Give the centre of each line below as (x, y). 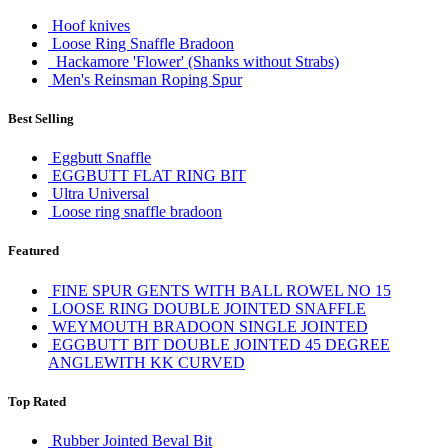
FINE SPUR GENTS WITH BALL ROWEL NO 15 (221, 290)
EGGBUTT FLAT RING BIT (149, 176)
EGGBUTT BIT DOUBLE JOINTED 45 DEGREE (221, 344)
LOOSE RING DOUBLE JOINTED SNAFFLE (209, 308)
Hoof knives (91, 25)
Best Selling (41, 119)
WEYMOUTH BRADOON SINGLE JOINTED (210, 326)
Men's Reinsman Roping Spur (147, 79)
